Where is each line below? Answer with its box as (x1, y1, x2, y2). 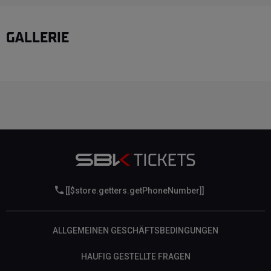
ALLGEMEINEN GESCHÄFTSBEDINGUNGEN (53, 225, 218, 235)
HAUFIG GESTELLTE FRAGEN (80, 251, 191, 261)
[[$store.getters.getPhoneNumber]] (63, 185, 204, 195)
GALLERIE (6, 28, 69, 46)
